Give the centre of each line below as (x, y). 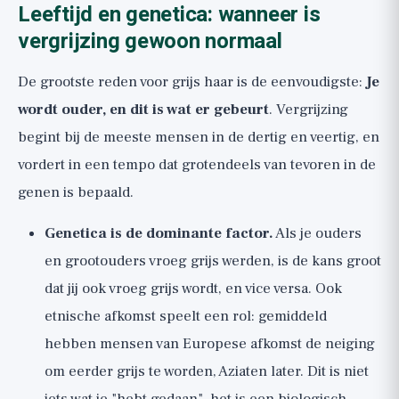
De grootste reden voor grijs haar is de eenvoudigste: (192, 82)
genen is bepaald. (76, 192)
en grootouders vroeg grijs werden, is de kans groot (213, 261)
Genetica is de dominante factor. (159, 233)
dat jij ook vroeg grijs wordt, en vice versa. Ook (193, 289)
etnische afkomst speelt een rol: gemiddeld (186, 316)
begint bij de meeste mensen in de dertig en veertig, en (199, 137)
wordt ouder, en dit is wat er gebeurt (143, 110)
